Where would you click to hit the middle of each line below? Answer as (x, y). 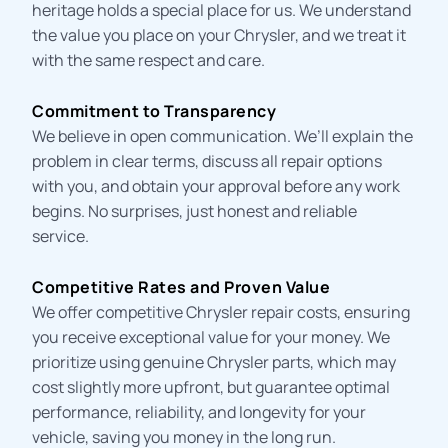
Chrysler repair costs (262, 311)
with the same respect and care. (149, 59)
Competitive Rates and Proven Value (181, 286)
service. (61, 235)
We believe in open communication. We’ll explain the (223, 135)
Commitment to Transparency (154, 110)
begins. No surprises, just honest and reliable (195, 210)
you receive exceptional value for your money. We (211, 336)
